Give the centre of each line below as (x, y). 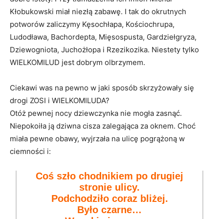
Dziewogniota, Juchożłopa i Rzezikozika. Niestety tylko (104, 50)
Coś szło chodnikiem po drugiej (109, 176)
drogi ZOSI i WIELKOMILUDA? (60, 100)
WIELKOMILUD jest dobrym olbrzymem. (77, 62)
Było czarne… (109, 210)
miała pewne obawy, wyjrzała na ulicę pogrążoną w (97, 139)
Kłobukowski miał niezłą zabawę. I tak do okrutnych (98, 11)
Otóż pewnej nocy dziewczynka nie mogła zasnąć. (96, 113)
